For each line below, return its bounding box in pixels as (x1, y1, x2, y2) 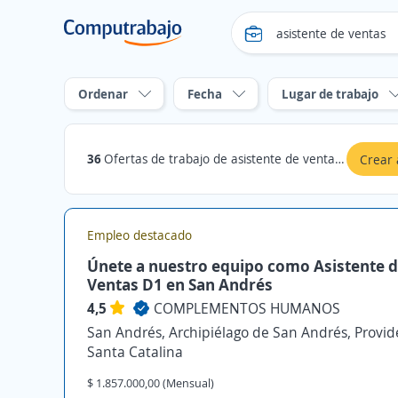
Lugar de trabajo (282, 85, 378, 102)
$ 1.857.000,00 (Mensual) (87, 375, 214, 391)
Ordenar (78, 85, 128, 102)
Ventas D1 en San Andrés (87, 274, 273, 295)
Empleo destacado (87, 227, 192, 243)
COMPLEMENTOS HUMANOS (154, 298, 340, 318)
